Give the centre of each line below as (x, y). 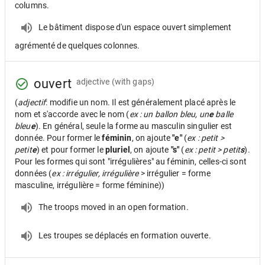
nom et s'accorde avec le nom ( (72, 114)
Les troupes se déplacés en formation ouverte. (125, 235)
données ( (33, 173)
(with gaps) (133, 81)
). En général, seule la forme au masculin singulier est (134, 126)
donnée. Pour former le (59, 138)
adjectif (32, 102)
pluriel (117, 150)
